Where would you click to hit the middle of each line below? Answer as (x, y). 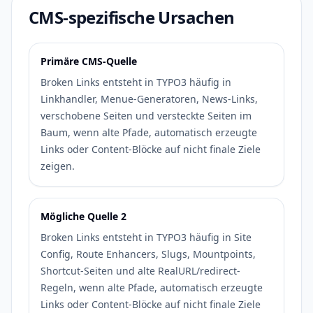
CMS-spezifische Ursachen (132, 17)
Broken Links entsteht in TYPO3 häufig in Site (146, 237)
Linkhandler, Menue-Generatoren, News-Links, (149, 99)
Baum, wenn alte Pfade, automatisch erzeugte (149, 132)
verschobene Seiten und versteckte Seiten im (146, 116)
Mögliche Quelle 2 (83, 216)
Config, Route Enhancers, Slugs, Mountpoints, (148, 254)
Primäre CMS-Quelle (89, 61)
